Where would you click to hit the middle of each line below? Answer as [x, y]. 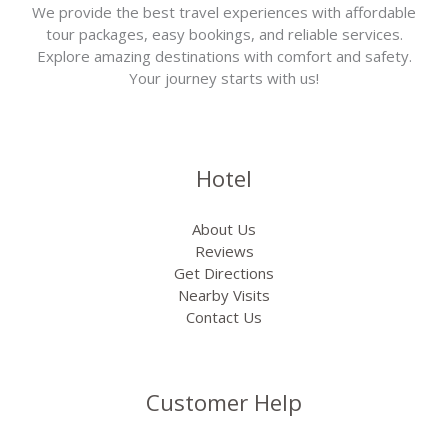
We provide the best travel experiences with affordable [224, 12]
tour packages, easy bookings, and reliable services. [224, 34]
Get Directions [224, 272]
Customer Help [224, 402]
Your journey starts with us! [224, 78]
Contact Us [224, 316]
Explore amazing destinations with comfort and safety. [224, 56]
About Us [224, 228]
